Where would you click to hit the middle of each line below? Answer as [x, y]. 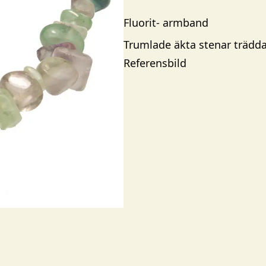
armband [186, 23]
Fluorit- [143, 23]
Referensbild [155, 63]
